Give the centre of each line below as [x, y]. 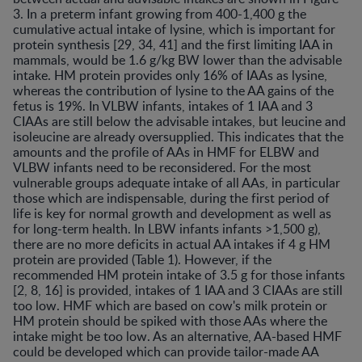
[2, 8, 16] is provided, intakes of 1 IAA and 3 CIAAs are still [178, 290]
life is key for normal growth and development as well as [172, 214]
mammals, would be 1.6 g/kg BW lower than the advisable [177, 60]
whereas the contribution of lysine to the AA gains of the [173, 91]
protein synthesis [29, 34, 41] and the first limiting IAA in [173, 45]
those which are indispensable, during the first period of [171, 198]
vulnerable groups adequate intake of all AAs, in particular [177, 183]
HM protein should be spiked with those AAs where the [170, 321]
